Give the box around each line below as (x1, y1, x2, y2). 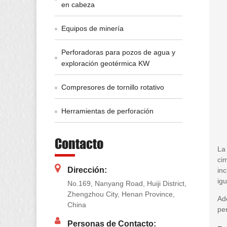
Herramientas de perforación (61, 107, 154, 115)
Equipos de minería (61, 24, 124, 32)
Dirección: (67, 166, 107, 175)
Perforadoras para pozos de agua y (61, 48, 175, 56)
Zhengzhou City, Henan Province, (67, 190, 175, 199)
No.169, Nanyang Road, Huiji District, (67, 179, 186, 188)
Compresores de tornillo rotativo (61, 83, 164, 91)
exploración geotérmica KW (61, 59, 149, 67)
